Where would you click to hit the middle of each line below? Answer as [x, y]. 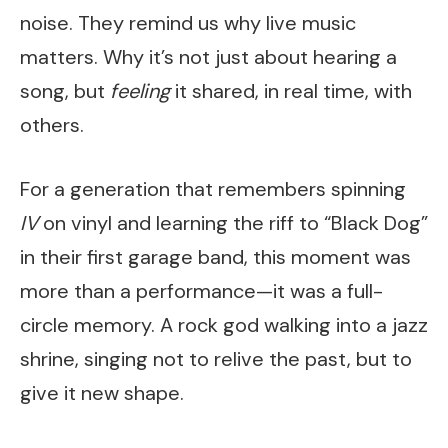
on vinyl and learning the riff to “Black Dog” [233, 223]
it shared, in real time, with [291, 90]
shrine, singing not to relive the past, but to [216, 359]
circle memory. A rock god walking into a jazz [224, 325]
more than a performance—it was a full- [201, 291]
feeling [140, 90]
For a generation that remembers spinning [213, 189]
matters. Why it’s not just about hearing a [208, 56]
